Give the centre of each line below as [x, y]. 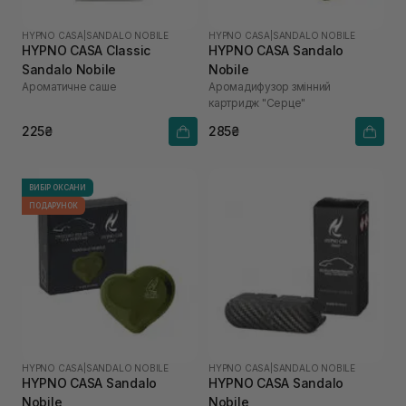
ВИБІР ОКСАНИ [58, 187]
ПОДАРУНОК [53, 205]
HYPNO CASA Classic [86, 50]
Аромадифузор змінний [270, 86]
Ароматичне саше [69, 86]
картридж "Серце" [257, 102]
